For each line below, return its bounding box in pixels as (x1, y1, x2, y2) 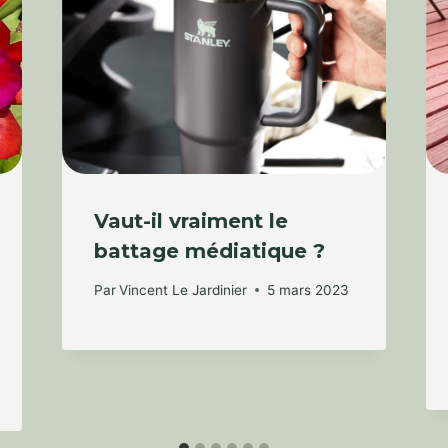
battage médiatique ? (93, 239, 325, 264)
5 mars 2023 (266, 281, 349, 298)
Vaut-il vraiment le (93, 209, 288, 234)
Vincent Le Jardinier (118, 281, 247, 298)
